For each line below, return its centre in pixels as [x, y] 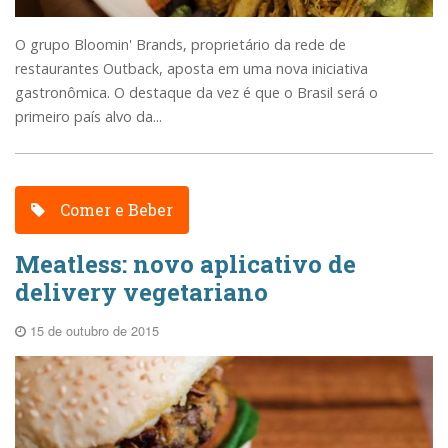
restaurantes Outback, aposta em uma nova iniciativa [191, 69]
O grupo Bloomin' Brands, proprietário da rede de [180, 45]
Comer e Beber [115, 209]
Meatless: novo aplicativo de [185, 263]
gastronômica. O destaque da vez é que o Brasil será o [196, 93]
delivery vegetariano [141, 291]
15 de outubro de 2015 [92, 330]
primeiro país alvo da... [88, 117]
